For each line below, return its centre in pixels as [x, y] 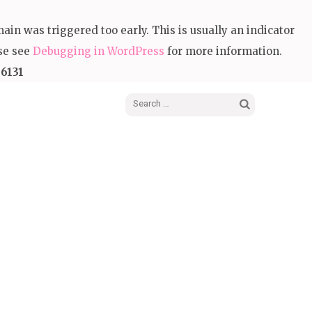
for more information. [223, 51]
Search [256, 108]
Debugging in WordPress [99, 51]
